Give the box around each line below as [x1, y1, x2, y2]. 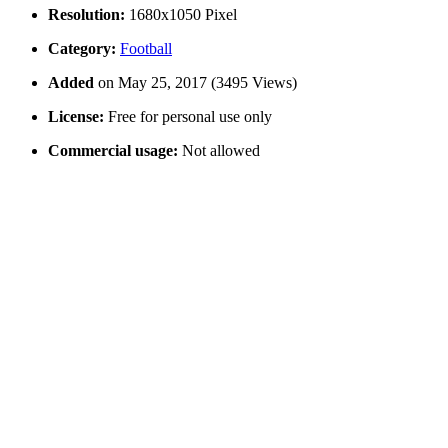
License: [48, 107, 104, 125]
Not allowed [178, 141, 260, 159]
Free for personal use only [104, 107, 272, 125]
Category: [48, 39, 116, 57]
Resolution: [48, 5, 125, 23]
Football [120, 39, 172, 57]
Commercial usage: [48, 141, 178, 159]
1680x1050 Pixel [125, 5, 237, 23]
